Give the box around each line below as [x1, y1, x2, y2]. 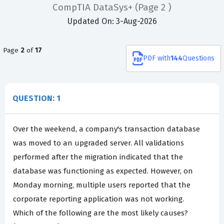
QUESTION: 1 [12, 93, 60, 103]
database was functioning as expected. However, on [13, 166, 193, 176]
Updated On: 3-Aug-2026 [67, 16, 157, 26]
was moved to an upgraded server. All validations [13, 138, 184, 148]
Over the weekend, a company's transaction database [13, 124, 200, 134]
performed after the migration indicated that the [13, 152, 183, 162]
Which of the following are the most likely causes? [13, 208, 188, 218]
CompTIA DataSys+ [52, 1, 135, 13]
